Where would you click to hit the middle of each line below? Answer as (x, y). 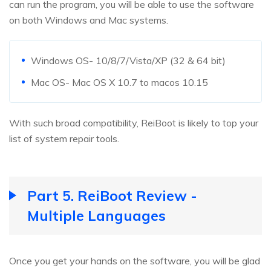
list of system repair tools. (64, 138)
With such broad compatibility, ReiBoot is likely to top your (134, 122)
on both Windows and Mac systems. (89, 20)
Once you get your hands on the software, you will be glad (135, 260)
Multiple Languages (96, 215)
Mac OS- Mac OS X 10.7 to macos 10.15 (119, 82)
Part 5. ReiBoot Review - (112, 195)
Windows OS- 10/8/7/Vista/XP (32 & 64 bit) (128, 60)
